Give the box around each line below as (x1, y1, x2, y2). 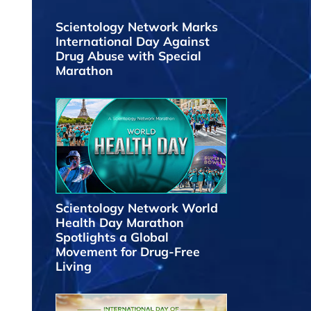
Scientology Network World (56, 200, 218, 216)
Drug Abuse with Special (56, 47, 201, 63)
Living (56, 258, 92, 274)
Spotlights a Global (56, 229, 169, 245)
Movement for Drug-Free (56, 244, 200, 260)
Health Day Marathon (56, 215, 184, 230)
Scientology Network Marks (56, 18, 218, 34)
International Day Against (56, 33, 210, 49)
